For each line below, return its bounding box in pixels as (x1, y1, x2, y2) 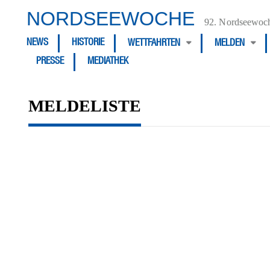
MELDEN (215, 39, 245, 49)
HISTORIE (72, 39, 104, 48)
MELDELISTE (28, 96, 141, 115)
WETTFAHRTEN (128, 39, 180, 49)
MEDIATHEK (87, 57, 128, 67)
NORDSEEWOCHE (27, 8, 195, 30)
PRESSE (36, 57, 64, 67)
